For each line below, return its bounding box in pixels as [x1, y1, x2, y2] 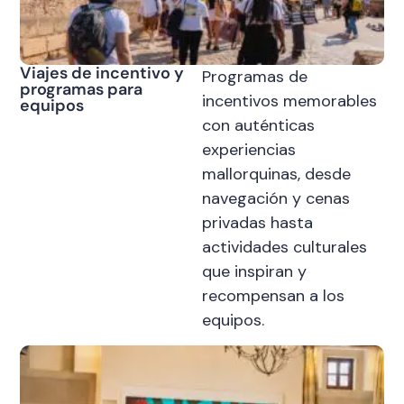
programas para [20, 78, 143, 100]
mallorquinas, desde [202, 162, 351, 185]
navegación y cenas [202, 187, 350, 209]
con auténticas [202, 114, 315, 136]
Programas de [202, 65, 308, 87]
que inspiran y [202, 260, 307, 282]
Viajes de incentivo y [20, 61, 185, 84]
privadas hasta [202, 211, 313, 234]
